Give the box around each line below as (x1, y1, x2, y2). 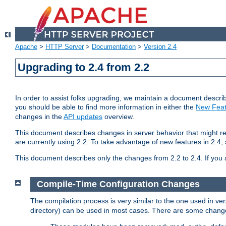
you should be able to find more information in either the (15, 103, 196, 111)
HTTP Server (45, 43, 84, 51)
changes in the (15, 112, 64, 121)
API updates (64, 112, 102, 121)
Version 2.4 (144, 43, 177, 51)
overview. (102, 112, 134, 121)
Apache (15, 43, 37, 51)
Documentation (92, 43, 136, 51)
